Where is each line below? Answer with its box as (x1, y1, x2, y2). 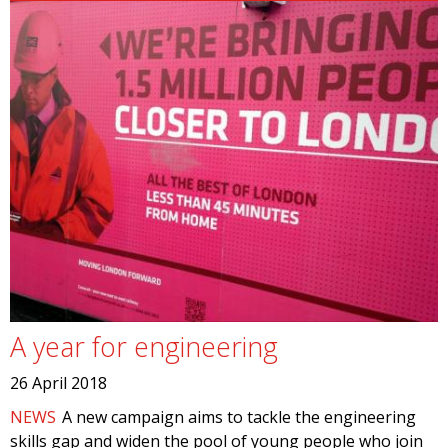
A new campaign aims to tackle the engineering (62, 406, 417, 428)
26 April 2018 (10, 372, 107, 394)
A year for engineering (10, 328, 278, 365)
